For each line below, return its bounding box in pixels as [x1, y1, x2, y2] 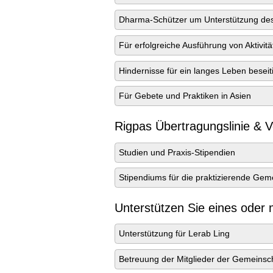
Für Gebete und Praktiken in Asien [119, 91, 252, 101]
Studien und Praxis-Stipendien [119, 147, 236, 157]
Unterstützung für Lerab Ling [119, 229, 230, 239]
